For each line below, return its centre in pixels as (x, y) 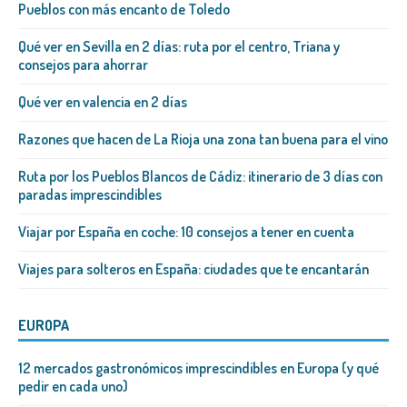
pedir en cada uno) (73, 387)
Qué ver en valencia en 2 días (103, 102)
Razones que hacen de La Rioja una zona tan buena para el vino (203, 139)
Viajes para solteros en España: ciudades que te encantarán (194, 269)
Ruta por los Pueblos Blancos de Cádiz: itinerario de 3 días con (200, 177)
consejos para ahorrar (83, 65)
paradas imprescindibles (90, 195)
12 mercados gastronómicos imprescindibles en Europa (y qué (199, 368)
